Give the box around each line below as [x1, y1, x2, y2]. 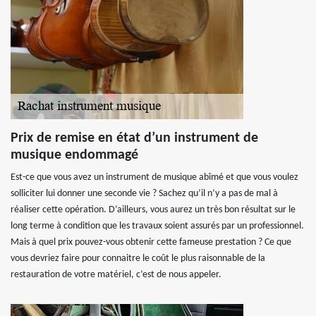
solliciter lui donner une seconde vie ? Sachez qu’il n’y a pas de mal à [11, 188, 278, 199]
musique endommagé [11, 148, 138, 162]
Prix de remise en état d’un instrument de [11, 131, 258, 145]
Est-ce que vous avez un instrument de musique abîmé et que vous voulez [11, 172, 298, 183]
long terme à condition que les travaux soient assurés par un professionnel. [11, 221, 304, 231]
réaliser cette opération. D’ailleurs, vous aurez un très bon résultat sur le [11, 205, 296, 215]
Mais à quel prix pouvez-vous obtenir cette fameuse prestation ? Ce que [11, 237, 291, 248]
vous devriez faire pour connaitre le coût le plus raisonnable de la [11, 253, 265, 264]
